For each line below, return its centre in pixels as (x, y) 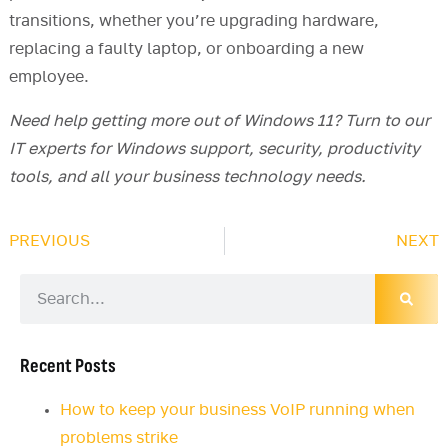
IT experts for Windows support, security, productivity (214, 149)
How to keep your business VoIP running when (237, 410)
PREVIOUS (49, 241)
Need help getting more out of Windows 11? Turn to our (219, 121)
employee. (48, 77)
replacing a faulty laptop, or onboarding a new (186, 49)
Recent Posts (68, 366)
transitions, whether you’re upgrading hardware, (193, 21)
